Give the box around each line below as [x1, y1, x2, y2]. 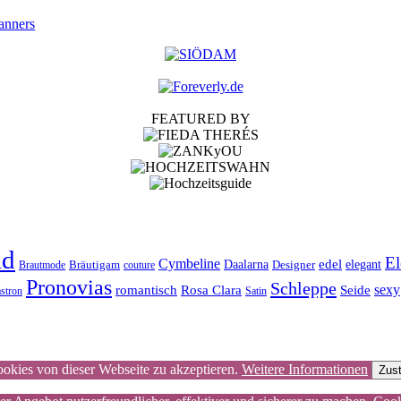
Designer [272, 257, 315, 271]
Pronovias [26, 274, 112, 299]
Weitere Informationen [242, 361, 368, 377]
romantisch [115, 282, 177, 297]
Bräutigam [69, 257, 120, 271]
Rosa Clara [181, 281, 242, 297]
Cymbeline [158, 255, 220, 271]
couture [124, 259, 155, 271]
